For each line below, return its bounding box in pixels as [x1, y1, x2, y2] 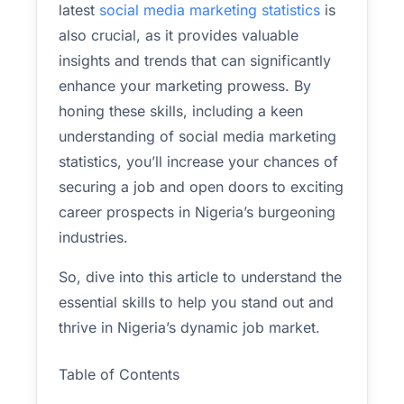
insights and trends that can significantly [59, 51, 331, 69]
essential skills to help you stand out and [59, 293, 334, 311]
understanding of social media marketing [59, 127, 336, 145]
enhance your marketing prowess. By [59, 77, 311, 95]
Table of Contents [59, 365, 179, 383]
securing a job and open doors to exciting [59, 178, 344, 196]
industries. [59, 228, 128, 246]
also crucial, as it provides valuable [59, 26, 298, 44]
